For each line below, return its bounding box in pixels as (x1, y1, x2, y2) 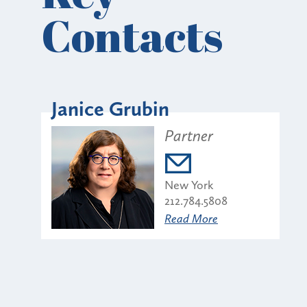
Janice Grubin (51, 96, 169, 121)
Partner (164, 125, 213, 145)
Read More (164, 210, 218, 226)
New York (164, 177, 214, 193)
